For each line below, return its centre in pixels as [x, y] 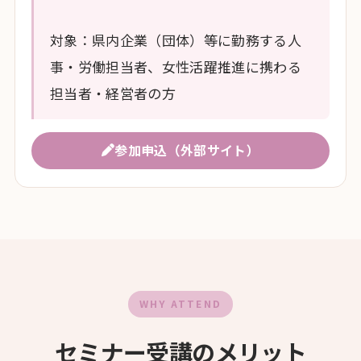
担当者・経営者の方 [113, 93]
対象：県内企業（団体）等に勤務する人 [176, 39]
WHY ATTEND [180, 303]
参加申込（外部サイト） [187, 150]
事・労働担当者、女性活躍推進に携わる [176, 66]
